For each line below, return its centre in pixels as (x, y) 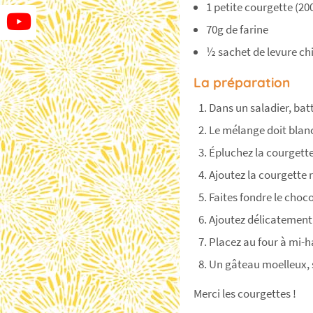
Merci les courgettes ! (245, 294)
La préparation (242, 83)
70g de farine (237, 30)
